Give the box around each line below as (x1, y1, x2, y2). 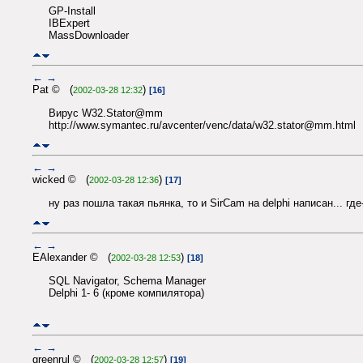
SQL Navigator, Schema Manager (49, 274, 206, 287)
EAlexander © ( (32, 251, 111, 264)
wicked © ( (32, 173, 89, 186)
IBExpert (49, 16, 90, 29)
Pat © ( (32, 83, 73, 96)
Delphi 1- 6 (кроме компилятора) (49, 286, 204, 299)
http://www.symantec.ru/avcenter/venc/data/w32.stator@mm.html (49, 118, 356, 131)
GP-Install (49, 4, 96, 17)
